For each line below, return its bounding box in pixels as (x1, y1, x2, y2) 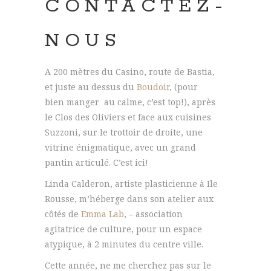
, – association (124, 208, 183, 220)
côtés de (45, 208, 81, 220)
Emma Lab (81, 208, 124, 220)
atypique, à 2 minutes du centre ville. (45, 238, 203, 250)
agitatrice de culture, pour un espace (45, 223, 202, 235)
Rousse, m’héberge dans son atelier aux (45, 193, 214, 205)
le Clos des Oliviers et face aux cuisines (45, 111, 211, 123)
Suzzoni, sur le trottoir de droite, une (45, 126, 203, 139)
